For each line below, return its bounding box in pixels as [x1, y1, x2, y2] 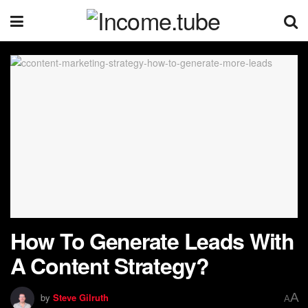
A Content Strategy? [10, 249, 209, 281]
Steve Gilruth [53, 290, 109, 304]
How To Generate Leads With [10, 224, 294, 256]
